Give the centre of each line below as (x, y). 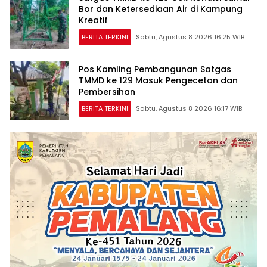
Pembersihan (107, 92)
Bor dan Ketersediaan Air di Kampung (161, 9)
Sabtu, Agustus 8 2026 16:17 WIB (189, 109)
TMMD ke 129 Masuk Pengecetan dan (158, 81)
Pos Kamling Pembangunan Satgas (155, 69)
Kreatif (93, 21)
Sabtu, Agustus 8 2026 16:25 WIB (190, 37)
